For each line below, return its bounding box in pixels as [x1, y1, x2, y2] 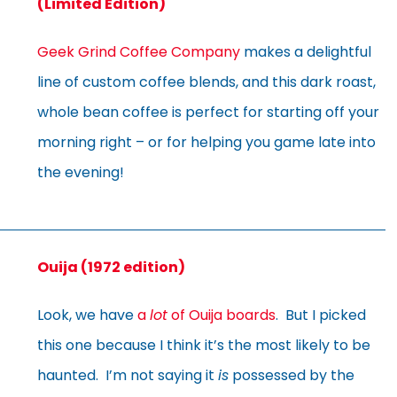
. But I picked [276, 304, 366, 325]
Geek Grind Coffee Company [37, 41, 240, 62]
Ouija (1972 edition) [37, 256, 185, 277]
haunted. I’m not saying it [37, 364, 218, 385]
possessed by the [229, 364, 354, 385]
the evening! [37, 161, 124, 183]
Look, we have [37, 304, 137, 325]
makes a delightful [240, 41, 371, 62]
